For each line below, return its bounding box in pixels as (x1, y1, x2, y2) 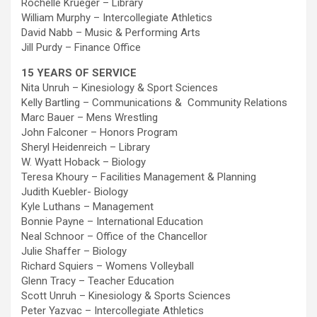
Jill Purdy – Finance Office (21, 41, 141, 54)
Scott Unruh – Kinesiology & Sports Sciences (21, 289, 231, 302)
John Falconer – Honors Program (21, 126, 178, 139)
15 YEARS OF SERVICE (21, 67, 137, 79)
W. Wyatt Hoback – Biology (21, 156, 146, 168)
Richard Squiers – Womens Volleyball (21, 260, 194, 272)
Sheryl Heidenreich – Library (21, 141, 150, 154)
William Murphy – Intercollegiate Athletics (21, 11, 212, 24)
